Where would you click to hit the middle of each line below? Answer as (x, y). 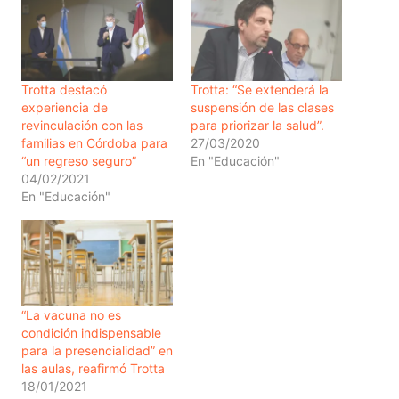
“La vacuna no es (71, 315)
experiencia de (64, 108)
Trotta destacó (64, 90)
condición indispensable (91, 333)
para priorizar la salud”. (257, 126)
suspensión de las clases (262, 108)
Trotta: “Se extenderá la (259, 90)
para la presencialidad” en (97, 351)
